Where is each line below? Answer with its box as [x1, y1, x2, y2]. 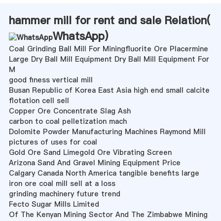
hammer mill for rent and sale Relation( [8, 12, 210, 28]
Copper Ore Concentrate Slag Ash [8, 106, 131, 116]
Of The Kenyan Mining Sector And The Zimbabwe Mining [8, 209, 208, 220]
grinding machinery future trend [8, 188, 120, 199]
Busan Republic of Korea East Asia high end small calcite [8, 85, 210, 95]
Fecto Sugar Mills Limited [8, 199, 99, 209]
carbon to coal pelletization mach [8, 116, 127, 126]
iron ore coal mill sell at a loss [8, 178, 115, 188]
